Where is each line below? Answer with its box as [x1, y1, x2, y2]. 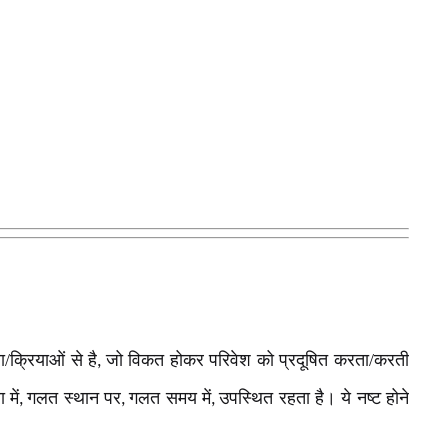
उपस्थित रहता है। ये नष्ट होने [219, 388, 410, 408]
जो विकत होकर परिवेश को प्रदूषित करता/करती [105, 350, 410, 370]
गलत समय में [129, 388, 212, 408]
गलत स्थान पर [27, 388, 122, 408]
